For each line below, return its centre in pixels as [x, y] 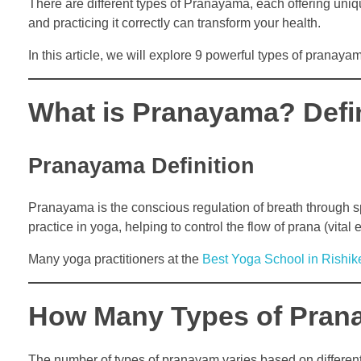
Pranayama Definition [141, 166]
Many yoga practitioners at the [115, 259]
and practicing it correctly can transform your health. [174, 23]
